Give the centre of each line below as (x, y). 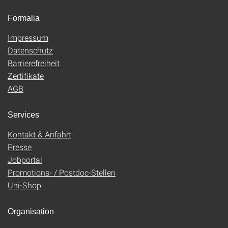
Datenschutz (30, 50)
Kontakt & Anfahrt (39, 134)
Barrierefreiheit (34, 63)
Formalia (24, 18)
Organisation (31, 212)
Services (23, 115)
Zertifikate (26, 76)
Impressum (28, 38)
